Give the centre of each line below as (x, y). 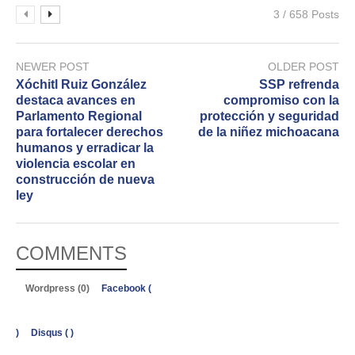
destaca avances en (76, 101)
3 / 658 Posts (306, 15)
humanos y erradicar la (85, 148)
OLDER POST (303, 67)
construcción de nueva (85, 180)
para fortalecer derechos (90, 132)
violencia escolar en (76, 164)
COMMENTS (71, 254)
